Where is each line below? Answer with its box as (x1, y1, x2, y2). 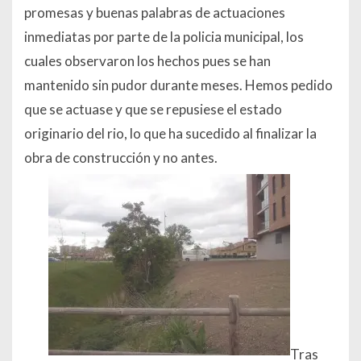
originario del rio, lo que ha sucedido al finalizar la (24, 125, 317, 143)
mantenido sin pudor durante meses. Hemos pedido (24, 77, 333, 94)
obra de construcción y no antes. (24, 149, 218, 167)
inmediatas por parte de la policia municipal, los (24, 28, 304, 46)
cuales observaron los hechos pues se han (24, 52, 271, 70)
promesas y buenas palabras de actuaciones (24, 4, 285, 22)
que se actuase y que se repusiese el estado (24, 101, 282, 118)
